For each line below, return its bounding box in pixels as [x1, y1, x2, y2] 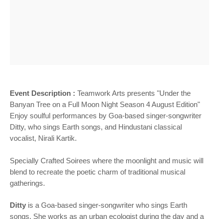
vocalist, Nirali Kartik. [10, 134, 77, 142]
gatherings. [10, 179, 45, 187]
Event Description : [10, 89, 77, 97]
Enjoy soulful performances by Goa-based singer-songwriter [10, 111, 201, 120]
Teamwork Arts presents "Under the [77, 89, 191, 97]
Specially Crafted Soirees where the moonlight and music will [10, 156, 203, 165]
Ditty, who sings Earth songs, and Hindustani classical [10, 123, 182, 131]
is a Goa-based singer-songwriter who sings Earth [26, 201, 187, 209]
